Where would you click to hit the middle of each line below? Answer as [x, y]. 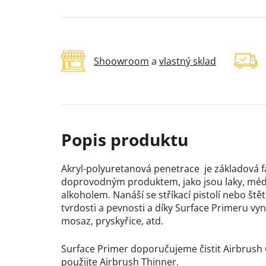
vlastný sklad [188, 61]
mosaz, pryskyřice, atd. [112, 221]
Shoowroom [121, 61]
